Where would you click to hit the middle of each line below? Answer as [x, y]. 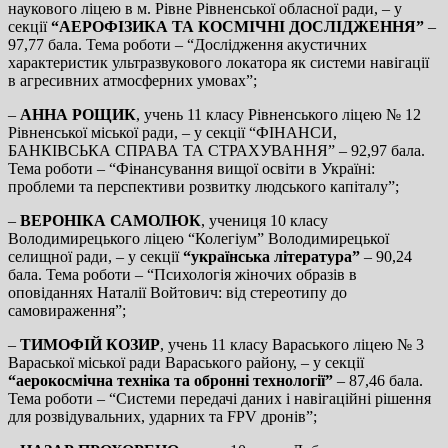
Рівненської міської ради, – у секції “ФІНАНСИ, [172, 132]
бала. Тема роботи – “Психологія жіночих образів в [182, 274]
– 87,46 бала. [378, 380]
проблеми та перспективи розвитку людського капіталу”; [203, 186]
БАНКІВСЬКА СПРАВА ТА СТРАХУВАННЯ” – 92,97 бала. [216, 150]
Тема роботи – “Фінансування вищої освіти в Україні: [191, 168]
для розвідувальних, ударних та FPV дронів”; [162, 416]
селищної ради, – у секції [95, 256]
